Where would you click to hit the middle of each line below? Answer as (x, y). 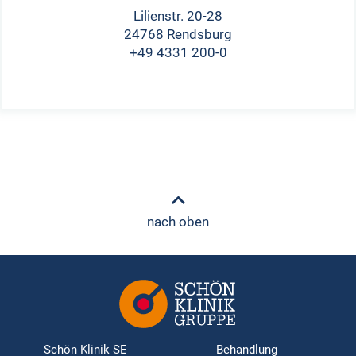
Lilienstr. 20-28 (178, 15)
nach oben (178, 221)
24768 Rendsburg (178, 34)
